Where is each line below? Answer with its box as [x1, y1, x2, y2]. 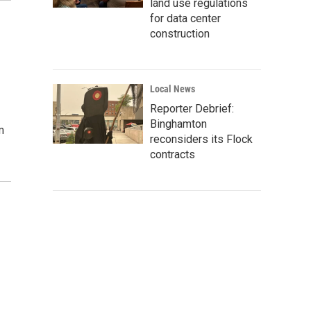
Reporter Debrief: [150, 102, 234, 115]
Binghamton [150, 117, 207, 131]
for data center [150, 12, 221, 25]
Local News [150, 83, 195, 94]
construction [150, 27, 210, 40]
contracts [150, 148, 195, 161]
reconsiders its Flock [150, 133, 253, 146]
